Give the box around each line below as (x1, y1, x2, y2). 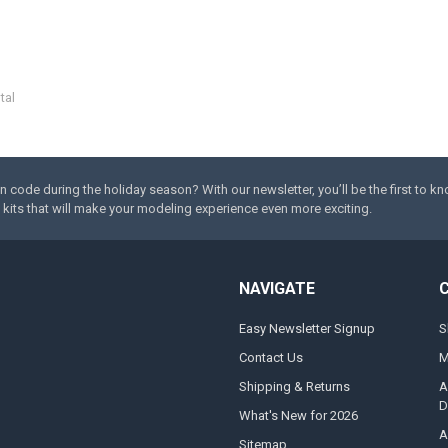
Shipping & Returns (238, 378, 350, 394)
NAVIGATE (238, 279, 315, 299)
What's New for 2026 (238, 407, 358, 423)
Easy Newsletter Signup (238, 320, 375, 336)
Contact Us (238, 349, 303, 365)
